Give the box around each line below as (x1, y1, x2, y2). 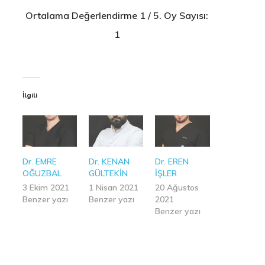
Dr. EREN (155, 156, 189, 167)
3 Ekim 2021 (22, 182, 69, 193)
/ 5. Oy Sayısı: (146, 9, 209, 21)
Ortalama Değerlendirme (25, 9, 140, 21)
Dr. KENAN (89, 156, 130, 167)
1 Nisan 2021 (89, 182, 139, 193)
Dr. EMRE (22, 156, 57, 167)
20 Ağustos (155, 182, 199, 193)
